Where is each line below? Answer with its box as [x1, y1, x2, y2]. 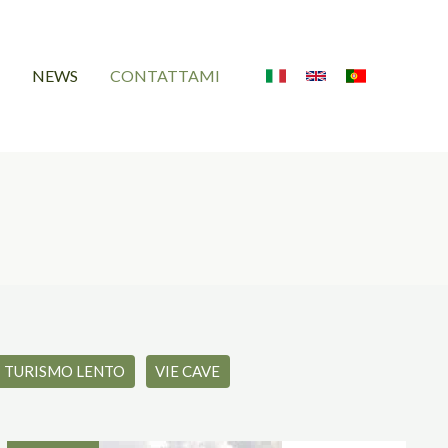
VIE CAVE [155, 362, 221, 381]
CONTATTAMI [110, 66, 220, 85]
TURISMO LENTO [4, 362, 126, 381]
